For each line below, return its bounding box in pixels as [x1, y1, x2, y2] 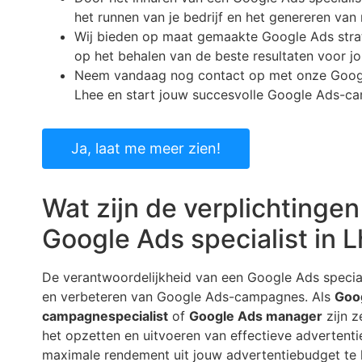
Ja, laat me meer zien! [71, 140, 221, 158]
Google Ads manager [189, 308, 322, 325]
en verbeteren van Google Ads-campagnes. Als [42, 288, 335, 305]
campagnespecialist [42, 308, 168, 325]
